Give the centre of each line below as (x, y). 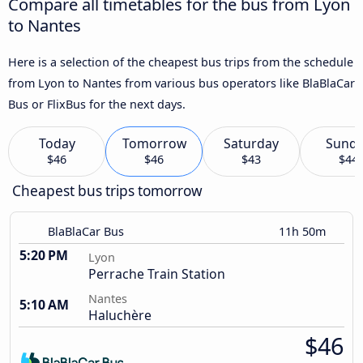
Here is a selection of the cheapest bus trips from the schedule (181, 62)
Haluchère (120, 316)
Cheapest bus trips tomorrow (107, 191)
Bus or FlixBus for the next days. (97, 104)
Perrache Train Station (157, 274)
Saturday (251, 144)
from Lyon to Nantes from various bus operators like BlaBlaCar (181, 83)
